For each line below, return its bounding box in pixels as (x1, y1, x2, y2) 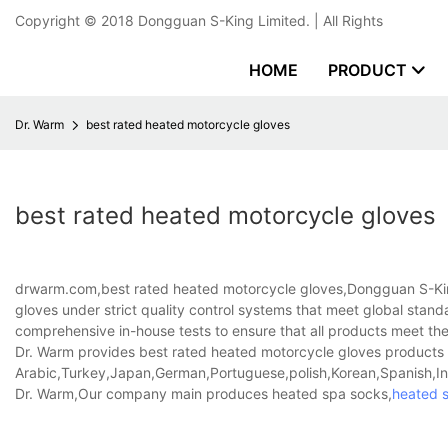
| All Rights (310, 12, 383, 29)
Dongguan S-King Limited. (138, 12, 310, 29)
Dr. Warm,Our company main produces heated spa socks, (15, 385, 392, 403)
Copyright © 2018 (15, 12, 138, 29)
